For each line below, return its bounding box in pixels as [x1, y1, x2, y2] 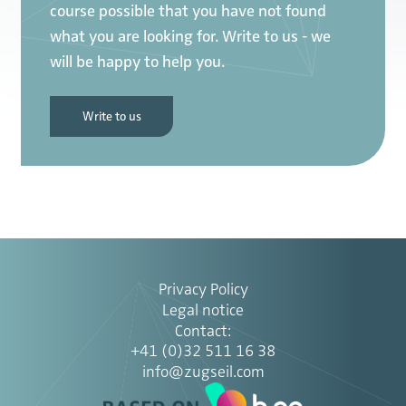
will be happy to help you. [50, 52, 225, 72]
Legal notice [162, 300, 244, 321]
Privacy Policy [158, 279, 248, 300]
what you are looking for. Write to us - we [50, 26, 331, 47]
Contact [175, 321, 227, 342]
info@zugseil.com [141, 362, 265, 382]
